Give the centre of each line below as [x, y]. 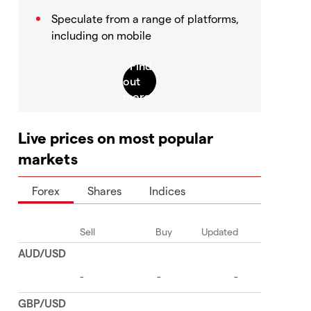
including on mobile [101, 35]
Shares [104, 191]
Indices [167, 191]
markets [48, 159]
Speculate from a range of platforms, [145, 19]
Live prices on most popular [116, 138]
